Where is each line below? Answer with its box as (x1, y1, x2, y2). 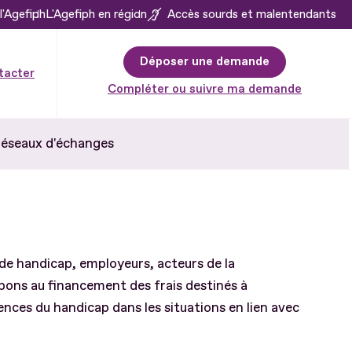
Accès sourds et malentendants (167, 6, 336, 22)
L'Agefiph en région (46, 6, 147, 22)
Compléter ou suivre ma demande (108, 81, 302, 97)
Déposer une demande (140, 53, 269, 69)
